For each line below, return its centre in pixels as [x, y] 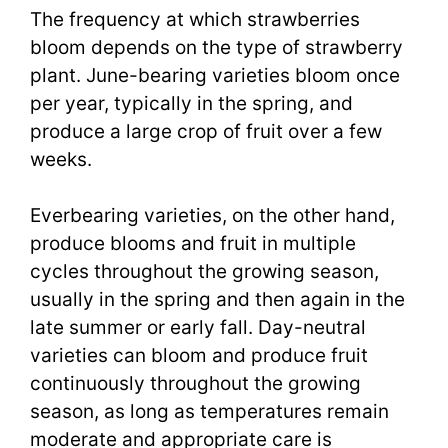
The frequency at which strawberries [195, 19]
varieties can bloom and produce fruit [199, 356]
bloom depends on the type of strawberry [216, 47]
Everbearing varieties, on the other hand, [212, 216]
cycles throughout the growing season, [204, 272]
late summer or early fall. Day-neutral [198, 328]
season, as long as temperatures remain [209, 412]
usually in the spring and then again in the [217, 300]
